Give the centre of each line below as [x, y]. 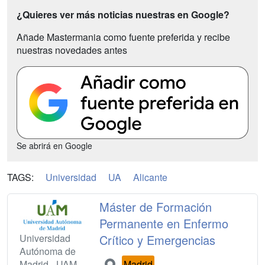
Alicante [150, 177]
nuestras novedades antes [72, 50]
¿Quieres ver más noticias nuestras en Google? [123, 15]
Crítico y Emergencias [158, 240]
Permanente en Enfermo [164, 224]
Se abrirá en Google [54, 146]
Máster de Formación [156, 207]
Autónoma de [48, 251]
